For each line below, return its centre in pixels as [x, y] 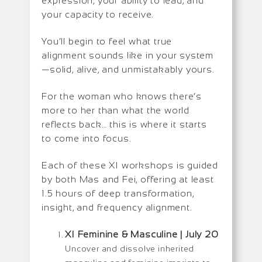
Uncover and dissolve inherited [130, 248]
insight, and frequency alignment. [117, 207]
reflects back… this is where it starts [124, 124]
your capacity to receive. [98, 14]
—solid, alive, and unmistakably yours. [128, 69]
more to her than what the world [116, 110]
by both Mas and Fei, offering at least [128, 179]
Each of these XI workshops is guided [130, 165]
